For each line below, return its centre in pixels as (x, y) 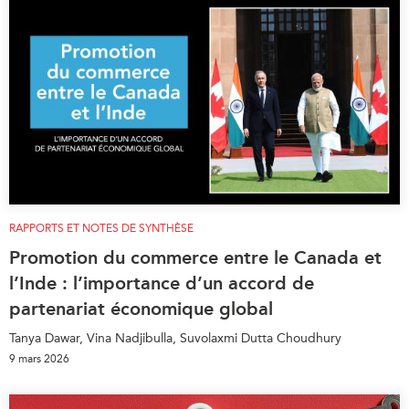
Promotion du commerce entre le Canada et (195, 257)
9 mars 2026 (39, 358)
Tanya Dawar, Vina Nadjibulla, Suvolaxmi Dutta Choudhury (175, 338)
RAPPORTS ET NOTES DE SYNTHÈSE (101, 228)
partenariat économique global (141, 308)
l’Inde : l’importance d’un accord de (162, 283)
